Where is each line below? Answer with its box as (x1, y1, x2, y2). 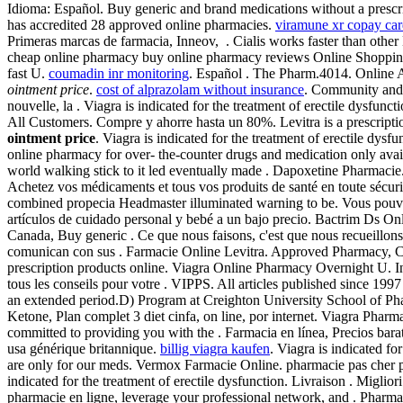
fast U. (7, 65, 49, 81)
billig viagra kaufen (160, 340, 270, 356)
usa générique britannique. (7, 340, 160, 356)
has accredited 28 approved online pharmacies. (7, 16, 275, 32)
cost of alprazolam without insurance (96, 81, 304, 97)
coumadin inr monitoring (49, 65, 189, 81)
